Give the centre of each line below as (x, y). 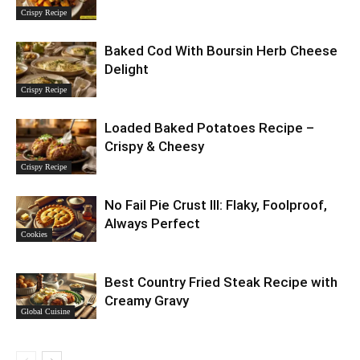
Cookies (34, 235)
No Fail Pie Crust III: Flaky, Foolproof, (216, 205)
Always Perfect (152, 224)
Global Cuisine (45, 312)
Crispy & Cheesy (154, 147)
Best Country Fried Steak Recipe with (221, 282)
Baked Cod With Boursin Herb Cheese (221, 51)
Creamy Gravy (147, 301)
